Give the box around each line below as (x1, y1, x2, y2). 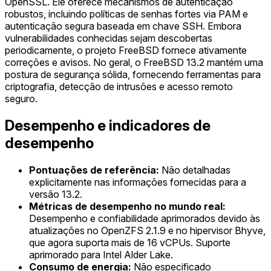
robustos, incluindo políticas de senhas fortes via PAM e (5, 8, 248, 21)
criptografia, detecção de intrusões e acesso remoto (5, 80, 233, 93)
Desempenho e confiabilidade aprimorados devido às (29, 212, 260, 225)
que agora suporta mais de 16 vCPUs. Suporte (29, 237, 230, 249)
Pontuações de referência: (29, 164, 159, 177)
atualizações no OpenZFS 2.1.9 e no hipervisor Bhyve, (29, 224, 266, 237)
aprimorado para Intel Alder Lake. (29, 249, 173, 261)
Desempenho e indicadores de (5, 117, 211, 135)
